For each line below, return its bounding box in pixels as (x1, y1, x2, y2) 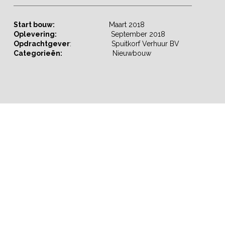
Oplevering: (13, 30, 57, 39)
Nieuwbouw (62, 49, 151, 58)
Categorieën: (13, 49, 62, 58)
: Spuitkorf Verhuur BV (69, 40, 179, 48)
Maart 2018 (54, 21, 145, 29)
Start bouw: (13, 21, 55, 29)
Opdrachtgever (13, 40, 70, 48)
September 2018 (56, 30, 165, 39)
